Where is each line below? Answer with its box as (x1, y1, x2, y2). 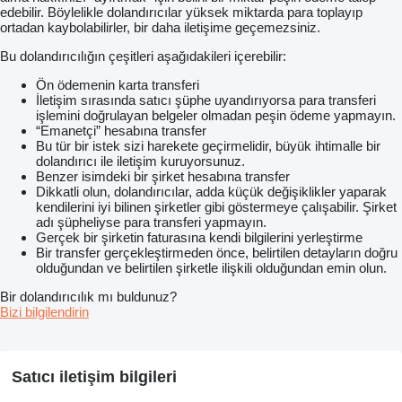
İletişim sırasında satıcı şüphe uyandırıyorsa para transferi (36, 92, 376, 109)
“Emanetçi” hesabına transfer (36, 123, 206, 139)
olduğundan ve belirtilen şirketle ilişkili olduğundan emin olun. (36, 260, 387, 276)
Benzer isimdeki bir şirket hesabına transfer (36, 169, 290, 185)
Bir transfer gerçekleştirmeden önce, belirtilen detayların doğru (36, 245, 398, 261)
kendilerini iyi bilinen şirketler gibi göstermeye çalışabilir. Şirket (36, 199, 397, 215)
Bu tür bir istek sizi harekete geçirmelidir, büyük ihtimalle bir (36, 138, 380, 154)
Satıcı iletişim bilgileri (12, 368, 177, 387)
